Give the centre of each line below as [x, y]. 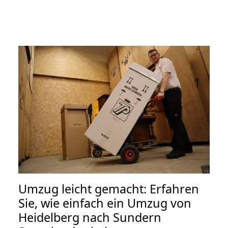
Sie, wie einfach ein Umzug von [105, 203]
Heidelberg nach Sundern [90, 217]
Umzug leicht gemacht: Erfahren [109, 189]
